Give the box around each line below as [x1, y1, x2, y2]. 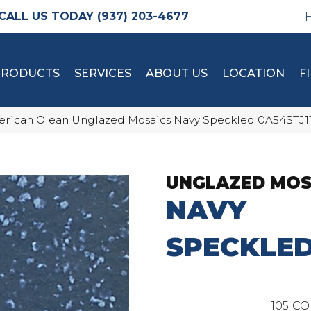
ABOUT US [146, 67, 208, 80]
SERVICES [74, 67, 131, 80]
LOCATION [222, 67, 285, 80]
